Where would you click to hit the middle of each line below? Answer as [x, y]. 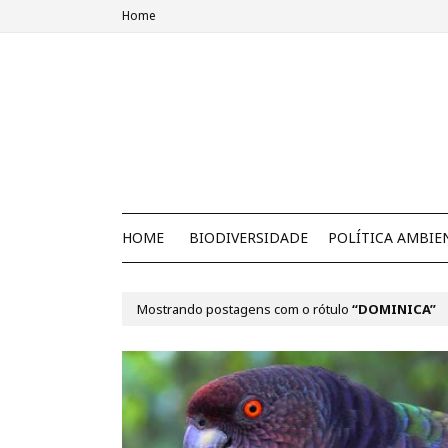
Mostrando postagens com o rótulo [244, 309]
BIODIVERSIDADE [248, 237]
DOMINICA [394, 309]
